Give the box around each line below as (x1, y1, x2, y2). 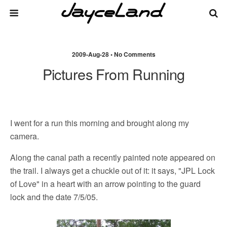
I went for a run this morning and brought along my (10, 117, 189, 129)
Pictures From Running (42, 63, 185, 84)
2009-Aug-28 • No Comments (71, 50, 156, 59)
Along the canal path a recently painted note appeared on (10, 152, 215, 163)
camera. (10, 130, 39, 142)
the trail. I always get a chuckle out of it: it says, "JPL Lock (10, 165, 215, 176)
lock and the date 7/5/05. (10, 191, 98, 203)
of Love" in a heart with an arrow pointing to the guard (10, 178, 201, 190)
